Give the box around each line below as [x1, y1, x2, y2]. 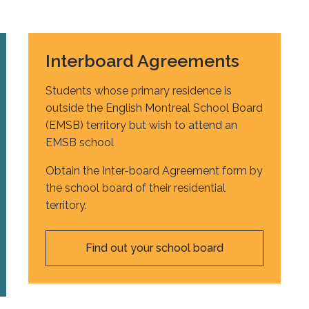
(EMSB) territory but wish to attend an [46, 119, 238, 132]
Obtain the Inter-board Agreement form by [46, 164, 263, 178]
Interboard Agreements [46, 50, 240, 72]
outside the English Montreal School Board [46, 101, 263, 115]
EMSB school [46, 136, 114, 150]
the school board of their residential [46, 181, 226, 195]
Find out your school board [85, 241, 223, 255]
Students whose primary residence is [46, 84, 232, 98]
